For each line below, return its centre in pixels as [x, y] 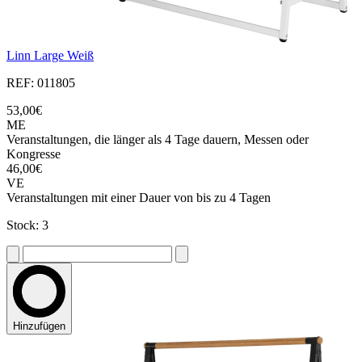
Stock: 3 [27, 225]
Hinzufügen [39, 326]
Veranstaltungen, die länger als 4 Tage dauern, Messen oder [158, 140]
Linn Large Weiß [50, 56]
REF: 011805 [41, 83]
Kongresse [34, 154]
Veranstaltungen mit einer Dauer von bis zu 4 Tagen [139, 198]
